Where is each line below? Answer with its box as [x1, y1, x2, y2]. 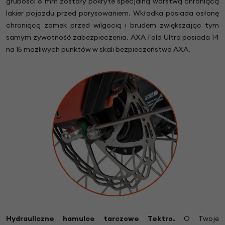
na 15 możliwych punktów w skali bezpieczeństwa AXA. [6, 44, 190, 54]
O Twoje [184, 214, 219, 223]
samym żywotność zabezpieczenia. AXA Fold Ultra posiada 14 [6, 32, 219, 42]
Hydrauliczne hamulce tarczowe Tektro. [6, 214, 184, 223]
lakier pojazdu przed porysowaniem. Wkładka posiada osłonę [6, 8, 219, 18]
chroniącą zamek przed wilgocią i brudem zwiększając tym [6, 20, 219, 30]
